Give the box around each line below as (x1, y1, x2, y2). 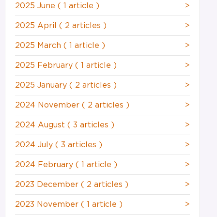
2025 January (15, 81, 69, 89)
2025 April (15, 21, 59, 30)
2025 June (15, 1, 58, 10)
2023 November (15, 200, 81, 208)
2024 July (15, 140, 55, 149)
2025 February (15, 61, 75, 69)
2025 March (15, 41, 63, 49)
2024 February (15, 160, 76, 169)
